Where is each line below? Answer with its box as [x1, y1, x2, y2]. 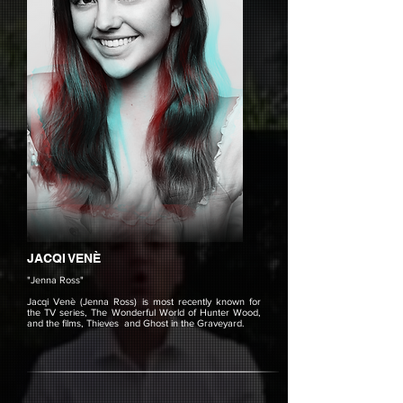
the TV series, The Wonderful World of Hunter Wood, [27, 307, 261, 318]
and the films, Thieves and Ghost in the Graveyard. [27, 318, 245, 328]
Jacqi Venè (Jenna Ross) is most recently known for [27, 296, 261, 307]
